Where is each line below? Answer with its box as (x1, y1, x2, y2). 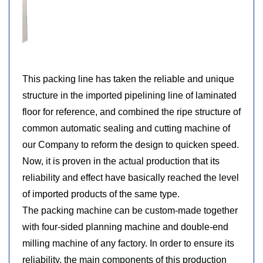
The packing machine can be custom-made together (22, 205, 238, 215)
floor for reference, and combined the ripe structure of (22, 107, 241, 117)
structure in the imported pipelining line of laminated (22, 90, 237, 100)
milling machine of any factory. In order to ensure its (22, 238, 234, 248)
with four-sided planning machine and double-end (22, 222, 228, 232)
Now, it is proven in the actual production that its (22, 156, 220, 166)
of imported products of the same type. (22, 189, 180, 199)
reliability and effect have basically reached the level (22, 173, 239, 183)
